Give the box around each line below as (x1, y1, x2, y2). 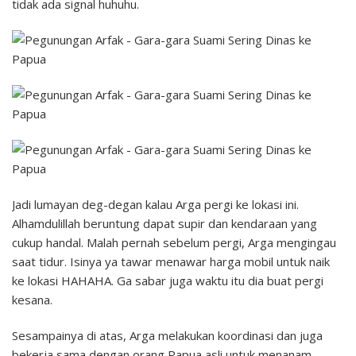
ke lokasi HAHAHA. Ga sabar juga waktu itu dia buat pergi (12, 272, 323, 288)
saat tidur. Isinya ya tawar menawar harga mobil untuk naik (12, 253, 330, 269)
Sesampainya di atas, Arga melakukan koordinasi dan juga (12, 327, 323, 343)
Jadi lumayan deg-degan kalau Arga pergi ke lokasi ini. (12, 195, 299, 212)
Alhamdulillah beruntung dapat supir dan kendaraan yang (12, 215, 317, 231)
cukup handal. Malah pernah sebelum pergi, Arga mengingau (12, 234, 336, 250)
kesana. (12, 291, 52, 308)
